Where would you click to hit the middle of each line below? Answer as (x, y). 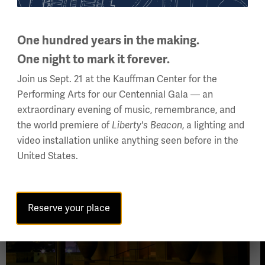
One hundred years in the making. (108, 41)
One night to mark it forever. (93, 59)
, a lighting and (213, 125)
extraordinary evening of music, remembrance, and (126, 110)
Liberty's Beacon (147, 125)
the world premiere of (64, 125)
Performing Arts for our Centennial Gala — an (115, 95)
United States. (48, 156)
